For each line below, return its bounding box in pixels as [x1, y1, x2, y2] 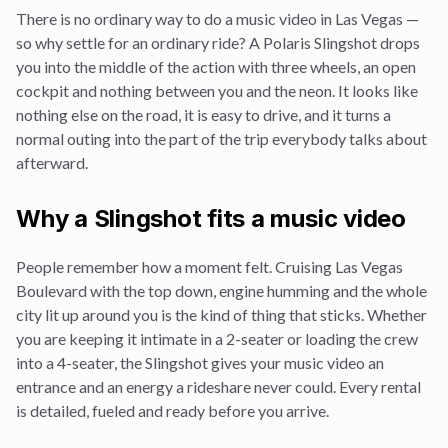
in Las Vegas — [317, 9, 419, 28]
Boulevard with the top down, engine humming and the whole [16, 281, 427, 300]
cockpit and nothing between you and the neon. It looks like [16, 81, 418, 100]
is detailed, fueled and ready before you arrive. [16, 401, 329, 420]
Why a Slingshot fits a [16, 204, 271, 233]
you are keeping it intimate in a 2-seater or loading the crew [16, 329, 418, 348]
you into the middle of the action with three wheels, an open [16, 57, 416, 76]
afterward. [16, 153, 88, 172]
